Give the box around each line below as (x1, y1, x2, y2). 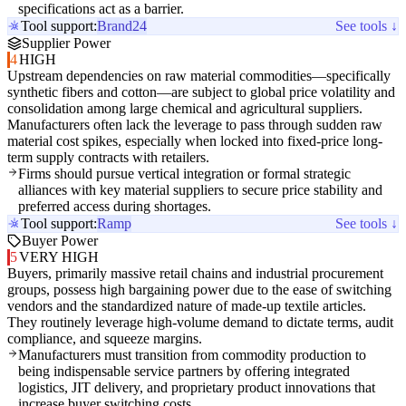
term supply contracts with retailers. (7, 150, 209, 166)
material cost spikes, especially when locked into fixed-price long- (7, 133, 382, 150)
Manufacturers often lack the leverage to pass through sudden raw (7, 117, 382, 133)
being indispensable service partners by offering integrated (18, 363, 350, 380)
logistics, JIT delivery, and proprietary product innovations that (18, 380, 375, 396)
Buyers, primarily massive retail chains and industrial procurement (7, 266, 383, 282)
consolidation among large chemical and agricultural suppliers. (7, 101, 362, 117)
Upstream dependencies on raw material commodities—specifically (7, 68, 391, 84)
